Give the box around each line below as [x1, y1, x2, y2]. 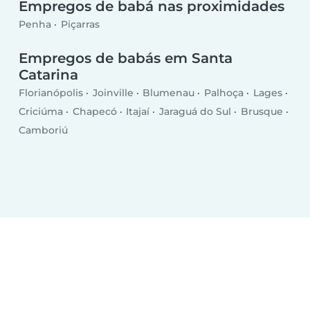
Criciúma [19, 105, 64, 118]
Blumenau [143, 86, 195, 99]
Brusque [240, 105, 283, 118]
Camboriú [19, 124, 69, 137]
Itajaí [126, 105, 150, 118]
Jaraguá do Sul [158, 105, 231, 118]
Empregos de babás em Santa [19, 50, 233, 67]
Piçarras [60, 17, 100, 30]
